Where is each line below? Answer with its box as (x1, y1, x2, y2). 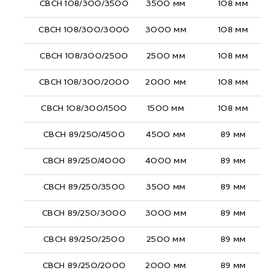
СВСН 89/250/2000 (42, 261, 126, 271)
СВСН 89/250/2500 (43, 235, 125, 244)
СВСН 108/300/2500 (40, 51, 129, 61)
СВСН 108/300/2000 (38, 77, 130, 87)
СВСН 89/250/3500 (43, 182, 126, 192)
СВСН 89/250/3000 (42, 208, 126, 218)
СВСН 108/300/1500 (41, 104, 127, 113)
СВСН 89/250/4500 (43, 130, 125, 140)
